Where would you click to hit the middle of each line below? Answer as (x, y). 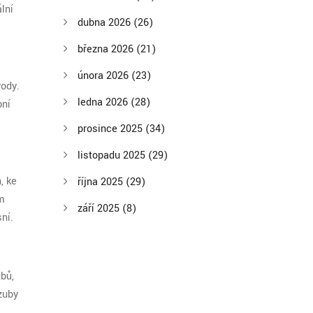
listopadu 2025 (113, 155)
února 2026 (104, 76)
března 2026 (107, 49)
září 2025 (100, 209)
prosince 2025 (111, 129)
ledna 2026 (104, 102)
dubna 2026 (105, 23)
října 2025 (102, 182)
